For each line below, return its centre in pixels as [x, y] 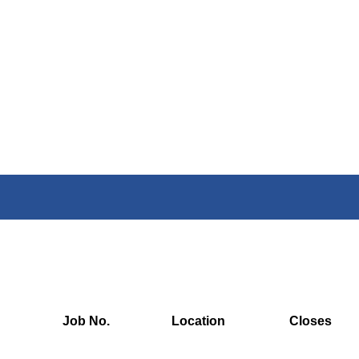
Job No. [86, 321]
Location [198, 321]
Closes [311, 321]
